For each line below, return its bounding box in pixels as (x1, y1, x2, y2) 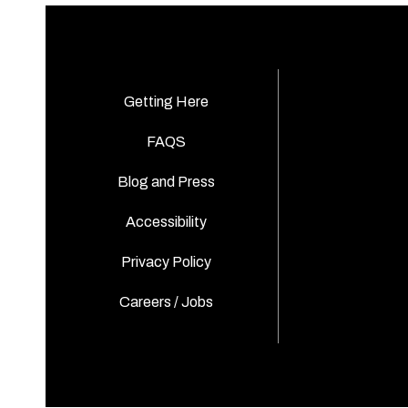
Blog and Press (117, 173, 215, 189)
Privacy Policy (120, 253, 211, 270)
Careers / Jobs (118, 293, 213, 310)
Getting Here (123, 93, 209, 109)
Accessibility (125, 213, 207, 229)
